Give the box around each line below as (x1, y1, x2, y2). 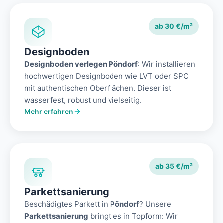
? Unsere (139, 199, 171, 209)
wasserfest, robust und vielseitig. (24, 95, 142, 105)
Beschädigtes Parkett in (24, 199, 110, 209)
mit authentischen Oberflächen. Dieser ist (24, 83, 171, 93)
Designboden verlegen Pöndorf (24, 59, 138, 69)
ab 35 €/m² (155, 162, 193, 171)
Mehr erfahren (24, 107, 73, 116)
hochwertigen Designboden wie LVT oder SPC (24, 71, 189, 81)
